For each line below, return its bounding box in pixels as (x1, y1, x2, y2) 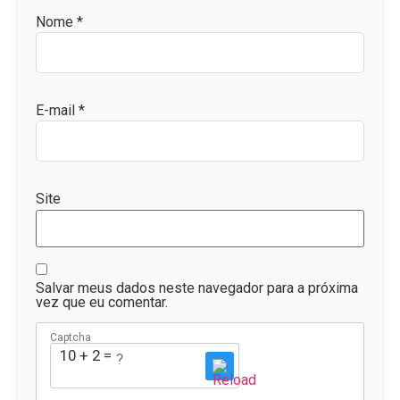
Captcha (50, 331, 91, 345)
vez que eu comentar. (36, 294, 168, 311)
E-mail (36, 101, 79, 119)
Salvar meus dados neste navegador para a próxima (36, 279, 358, 296)
